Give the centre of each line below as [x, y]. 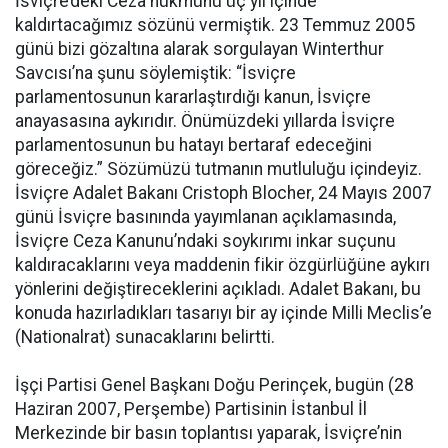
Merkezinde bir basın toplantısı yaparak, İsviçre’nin [208, 433]
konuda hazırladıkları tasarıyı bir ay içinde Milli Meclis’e [223, 313]
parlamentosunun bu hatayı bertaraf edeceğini [193, 145]
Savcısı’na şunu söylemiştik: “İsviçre [155, 73]
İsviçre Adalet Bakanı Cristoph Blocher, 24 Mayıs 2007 [223, 193]
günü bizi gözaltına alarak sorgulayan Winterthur [199, 49]
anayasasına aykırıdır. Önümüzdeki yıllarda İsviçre [205, 121]
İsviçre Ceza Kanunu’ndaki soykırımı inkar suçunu [205, 241]
